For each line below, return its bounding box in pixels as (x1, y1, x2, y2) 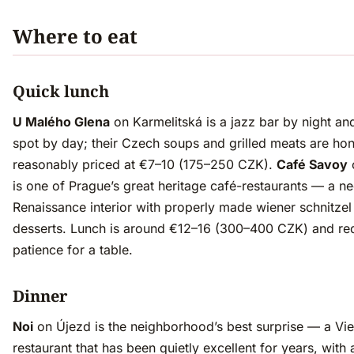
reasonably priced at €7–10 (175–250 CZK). (13, 156, 277, 173)
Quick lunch (13, 81, 109, 103)
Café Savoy (277, 156, 348, 173)
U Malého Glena (13, 114, 110, 130)
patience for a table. (13, 242, 133, 258)
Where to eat (13, 23, 137, 50)
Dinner (13, 285, 67, 307)
